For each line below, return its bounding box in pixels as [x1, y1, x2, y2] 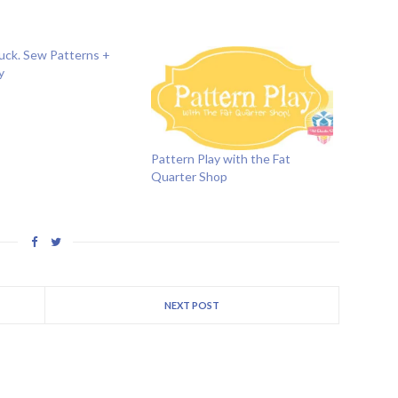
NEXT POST [164, 298, 219, 311]
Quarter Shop [150, 168, 227, 184]
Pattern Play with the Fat [150, 150, 291, 166]
